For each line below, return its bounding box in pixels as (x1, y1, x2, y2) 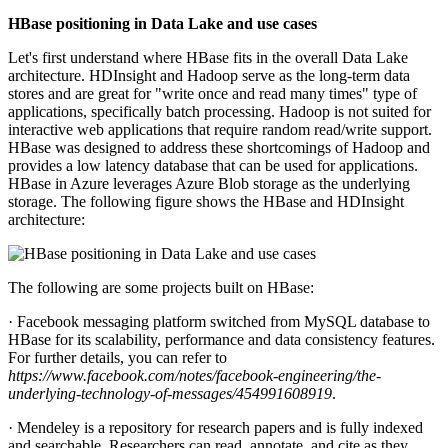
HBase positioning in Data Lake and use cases (8, 14, 317, 32)
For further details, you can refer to (8, 348, 227, 366)
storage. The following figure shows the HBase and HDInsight (8, 192, 404, 210)
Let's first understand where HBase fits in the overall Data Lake (8, 48, 408, 66)
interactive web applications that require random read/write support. (8, 120, 432, 138)
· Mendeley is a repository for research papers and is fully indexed (8, 418, 423, 436)
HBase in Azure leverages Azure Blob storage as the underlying (8, 174, 410, 192)
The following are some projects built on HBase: (8, 278, 314, 296)
